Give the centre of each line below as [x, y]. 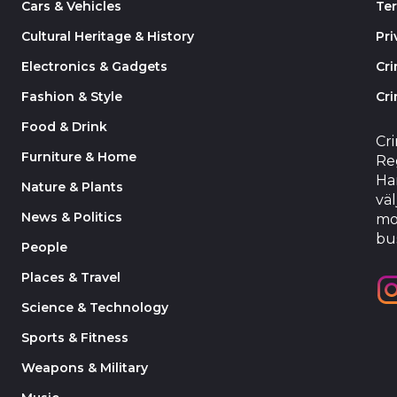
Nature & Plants [72, 187]
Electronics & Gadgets [94, 66]
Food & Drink [64, 127]
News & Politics [72, 217]
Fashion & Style [72, 97]
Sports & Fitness [75, 338]
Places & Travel [71, 277]
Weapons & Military [85, 368]
